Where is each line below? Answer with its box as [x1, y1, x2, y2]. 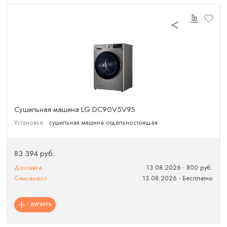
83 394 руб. [14, 148, 55, 160]
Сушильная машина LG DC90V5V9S [14, 103, 136, 115]
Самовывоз [14, 174, 48, 183]
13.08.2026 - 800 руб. [146, 163, 213, 172]
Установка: [14, 118, 46, 128]
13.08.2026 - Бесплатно [142, 174, 213, 183]
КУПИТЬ [30, 200, 52, 208]
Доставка [14, 163, 43, 172]
